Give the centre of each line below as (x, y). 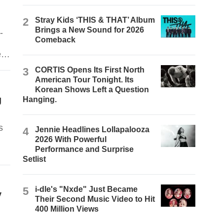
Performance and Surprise (85, 149)
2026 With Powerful (71, 140)
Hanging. (40, 100)
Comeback (55, 40)
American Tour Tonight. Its (85, 80)
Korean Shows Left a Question (92, 90)
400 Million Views (67, 209)
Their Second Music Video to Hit (95, 199)
